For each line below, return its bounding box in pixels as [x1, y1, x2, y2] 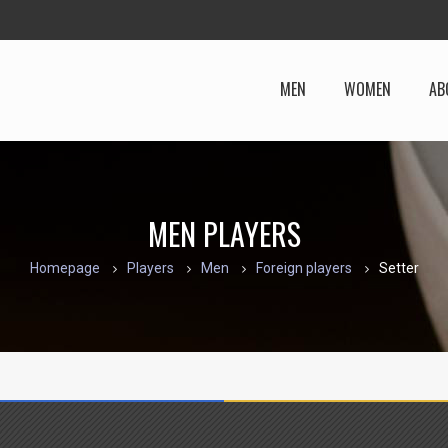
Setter [378, 259, 419, 276]
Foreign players [255, 259, 352, 276]
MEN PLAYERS [147, 210, 301, 256]
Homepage [29, 259, 100, 276]
